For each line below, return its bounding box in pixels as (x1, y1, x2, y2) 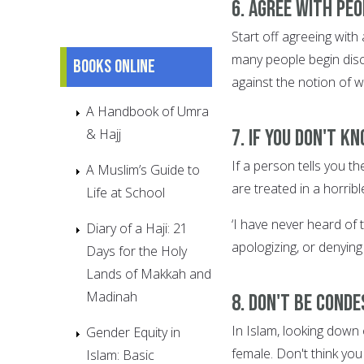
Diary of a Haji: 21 (86, 219, 188, 237)
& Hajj (86, 124, 121, 143)
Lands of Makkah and (86, 264, 211, 283)
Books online (73, 54, 155, 78)
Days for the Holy (86, 241, 187, 260)
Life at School (86, 183, 165, 201)
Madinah (86, 287, 137, 305)
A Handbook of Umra (86, 102, 209, 120)
